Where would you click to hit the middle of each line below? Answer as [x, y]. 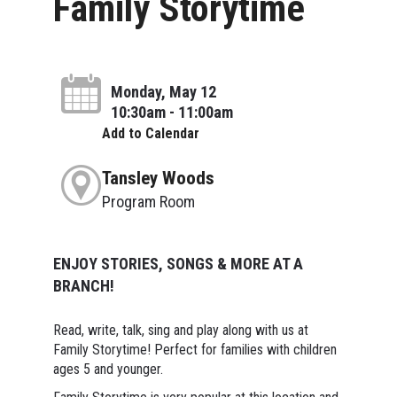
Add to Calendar [150, 133]
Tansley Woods [158, 178]
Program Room [148, 201]
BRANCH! [83, 285]
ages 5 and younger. [108, 369]
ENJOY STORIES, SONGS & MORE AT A [178, 263]
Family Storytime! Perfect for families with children [195, 349]
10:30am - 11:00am [171, 112]
